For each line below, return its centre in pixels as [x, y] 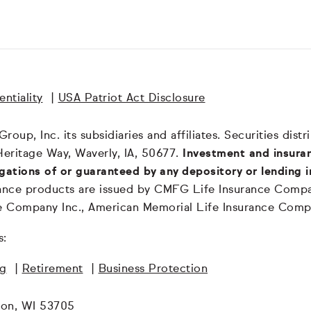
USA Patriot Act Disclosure [132, 98]
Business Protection [153, 269]
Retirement [52, 269]
